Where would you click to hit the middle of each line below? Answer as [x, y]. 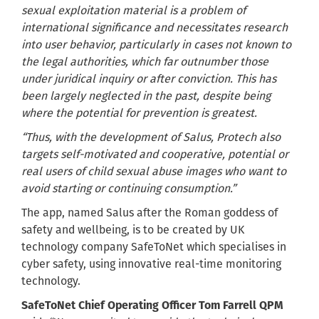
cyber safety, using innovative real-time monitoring [151, 264]
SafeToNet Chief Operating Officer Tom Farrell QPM [152, 305]
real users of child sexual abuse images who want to [154, 172]
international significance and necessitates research [155, 28]
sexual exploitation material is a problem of [134, 11]
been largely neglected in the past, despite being [146, 96]
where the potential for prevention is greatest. [141, 113]
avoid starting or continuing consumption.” [130, 189]
